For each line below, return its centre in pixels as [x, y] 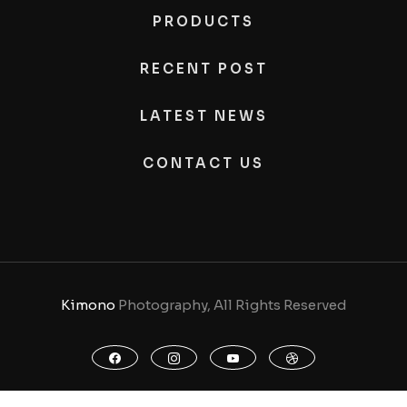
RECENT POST [203, 69]
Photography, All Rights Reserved [231, 305]
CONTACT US [203, 164]
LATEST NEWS [203, 116]
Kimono [88, 305]
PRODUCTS [203, 22]
